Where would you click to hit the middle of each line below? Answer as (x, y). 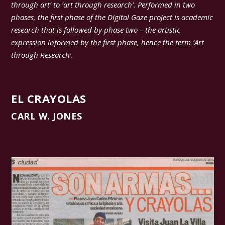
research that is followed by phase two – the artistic (96, 30)
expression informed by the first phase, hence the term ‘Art (108, 42)
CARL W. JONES (47, 116)
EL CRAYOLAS (49, 99)
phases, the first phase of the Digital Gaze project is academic (112, 17)
